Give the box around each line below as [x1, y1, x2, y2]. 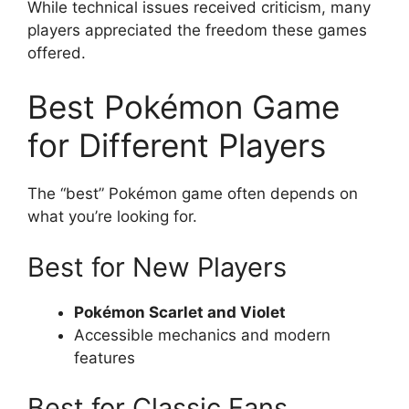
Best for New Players [27, 250, 287, 283]
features [74, 348, 135, 367]
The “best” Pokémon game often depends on [27, 184, 358, 203]
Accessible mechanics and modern [74, 325, 330, 344]
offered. [27, 43, 86, 62]
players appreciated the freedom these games [27, 20, 367, 39]
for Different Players [27, 126, 326, 164]
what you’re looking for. [27, 207, 197, 225]
